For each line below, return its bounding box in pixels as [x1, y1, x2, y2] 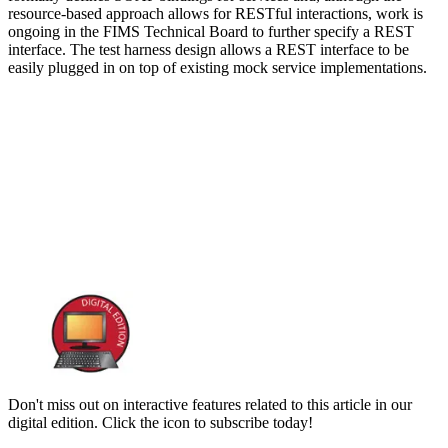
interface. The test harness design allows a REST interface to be [8, 40, 409, 58]
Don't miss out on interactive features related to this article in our [8, 395, 412, 413]
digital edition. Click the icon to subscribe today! [8, 413, 313, 431]
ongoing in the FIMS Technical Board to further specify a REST [8, 22, 414, 40]
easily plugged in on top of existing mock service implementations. [8, 58, 427, 76]
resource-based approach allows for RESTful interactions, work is [8, 4, 423, 22]
